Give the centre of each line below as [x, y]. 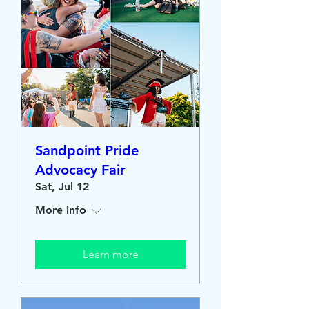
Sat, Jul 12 [62, 187]
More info [61, 210]
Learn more [110, 254]
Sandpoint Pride [87, 150]
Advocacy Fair [80, 170]
